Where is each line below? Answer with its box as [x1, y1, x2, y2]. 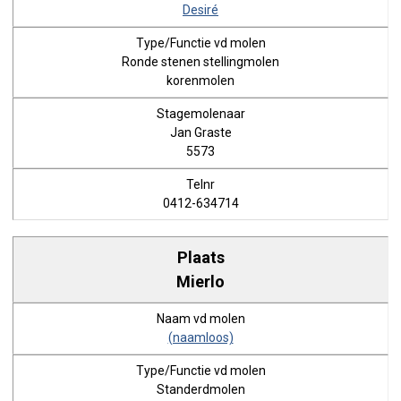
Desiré [183, 3, 218, 17]
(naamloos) [167, 330, 234, 345]
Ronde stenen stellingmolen [122, 55, 279, 69]
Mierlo [176, 271, 225, 291]
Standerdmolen [156, 382, 245, 397]
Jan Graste [169, 125, 232, 140]
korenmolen [166, 73, 235, 88]
